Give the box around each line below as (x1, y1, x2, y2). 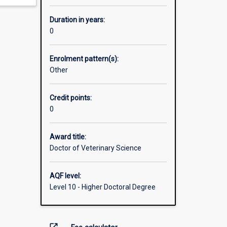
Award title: (49, 133, 86, 141)
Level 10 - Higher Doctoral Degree (49, 183, 156, 192)
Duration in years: (49, 16, 105, 24)
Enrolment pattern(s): (49, 55, 119, 63)
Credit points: (49, 94, 92, 102)
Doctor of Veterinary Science (49, 144, 141, 153)
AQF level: (49, 172, 81, 180)
